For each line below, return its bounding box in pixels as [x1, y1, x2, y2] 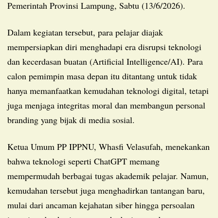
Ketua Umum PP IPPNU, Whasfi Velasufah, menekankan [7, 140, 14, 152]
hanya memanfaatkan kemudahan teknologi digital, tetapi [7, 84, 209, 96]
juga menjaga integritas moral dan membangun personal [7, 99, 205, 111]
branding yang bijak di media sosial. [7, 113, 135, 126]
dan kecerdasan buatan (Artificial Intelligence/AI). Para [7, 55, 203, 67]
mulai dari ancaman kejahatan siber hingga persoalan [7, 199, 195, 211]
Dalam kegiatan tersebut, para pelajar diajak [7, 26, 14, 38]
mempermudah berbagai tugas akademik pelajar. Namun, [7, 169, 209, 182]
